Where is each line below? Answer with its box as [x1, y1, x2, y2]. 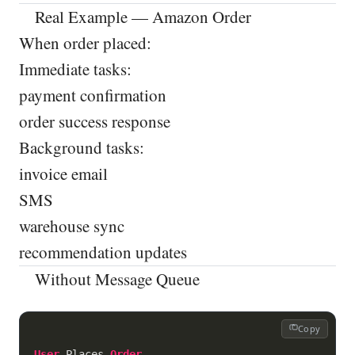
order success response [19, 109, 170, 132]
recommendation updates [19, 240, 187, 263]
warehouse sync [19, 214, 124, 237]
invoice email [19, 162, 108, 185]
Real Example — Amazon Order [31, 5, 252, 28]
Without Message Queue [31, 267, 200, 290]
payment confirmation [19, 83, 166, 106]
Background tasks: [19, 136, 144, 158]
